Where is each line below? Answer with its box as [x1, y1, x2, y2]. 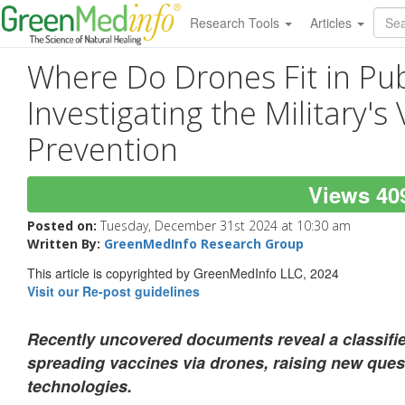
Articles [309, 14, 355, 32]
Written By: [27, 234, 104, 252]
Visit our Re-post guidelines [27, 282, 200, 301]
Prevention [27, 127, 178, 170]
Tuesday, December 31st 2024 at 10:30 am [100, 216, 351, 234]
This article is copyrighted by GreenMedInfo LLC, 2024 [27, 264, 339, 283]
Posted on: [27, 216, 100, 234]
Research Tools [189, 14, 283, 32]
